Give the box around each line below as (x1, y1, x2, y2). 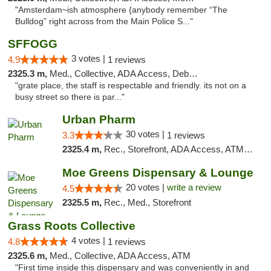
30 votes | (125, 129, 167, 139)
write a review (166, 182, 221, 192)
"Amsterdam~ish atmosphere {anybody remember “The (15, 5, 227, 15)
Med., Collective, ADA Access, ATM (50, 250, 191, 261)
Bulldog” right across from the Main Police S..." (15, 17, 193, 26)
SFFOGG (8, 38, 57, 50)
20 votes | (125, 182, 167, 192)
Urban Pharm (62, 113, 135, 126)
